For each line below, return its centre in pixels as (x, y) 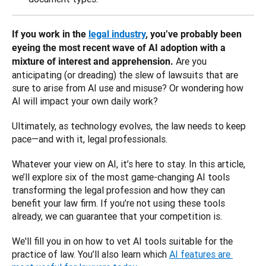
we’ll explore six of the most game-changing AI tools (121, 177)
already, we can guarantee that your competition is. (117, 216)
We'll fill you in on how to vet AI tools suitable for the (122, 241)
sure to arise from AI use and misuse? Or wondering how (128, 88)
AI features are (200, 254)
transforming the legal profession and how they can (118, 190)
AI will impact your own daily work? (86, 101)
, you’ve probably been (194, 34)
